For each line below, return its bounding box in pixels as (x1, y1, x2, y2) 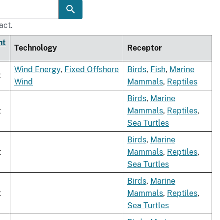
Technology (14, 43, 57, 53)
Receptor (127, 43, 162, 53)
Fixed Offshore (64, 65, 119, 75)
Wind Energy (14, 65, 60, 75)
